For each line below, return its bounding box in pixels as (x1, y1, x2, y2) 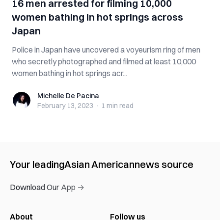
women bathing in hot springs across (12, 11, 183, 23)
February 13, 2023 (37, 101, 93, 110)
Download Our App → (10, 182, 84, 192)
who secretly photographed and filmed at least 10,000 (12, 56, 196, 66)
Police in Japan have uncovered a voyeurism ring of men (12, 45, 200, 55)
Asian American (64, 158, 135, 170)
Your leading (10, 158, 64, 170)
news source (135, 158, 193, 170)
